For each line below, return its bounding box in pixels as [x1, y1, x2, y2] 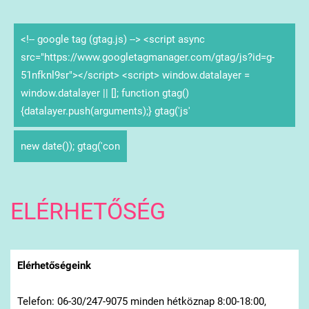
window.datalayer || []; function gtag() [20, 87, 189, 100]
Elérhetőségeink [17, 259, 91, 272]
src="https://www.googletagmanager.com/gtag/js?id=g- [20, 51, 275, 64]
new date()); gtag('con [20, 140, 120, 153]
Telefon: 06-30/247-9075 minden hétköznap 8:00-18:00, [17, 295, 266, 308]
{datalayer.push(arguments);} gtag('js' [20, 105, 190, 118]
